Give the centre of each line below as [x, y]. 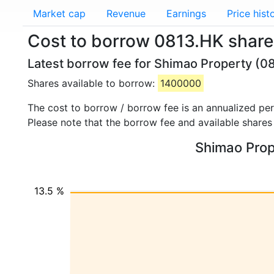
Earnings [186, 13]
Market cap [59, 13]
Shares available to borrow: [93, 83]
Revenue [126, 13]
